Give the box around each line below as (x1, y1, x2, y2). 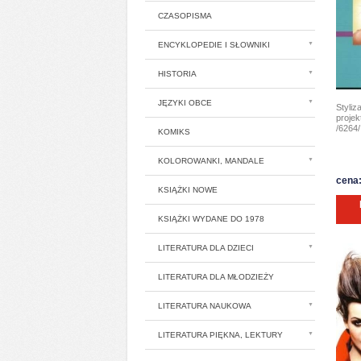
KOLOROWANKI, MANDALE (158, 156, 264, 165)
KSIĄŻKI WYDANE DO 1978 (158, 214, 264, 223)
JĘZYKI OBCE (158, 98, 212, 107)
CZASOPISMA (158, 11, 212, 20)
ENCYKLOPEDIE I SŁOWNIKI (158, 40, 270, 49)
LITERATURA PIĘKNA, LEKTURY (158, 330, 283, 339)
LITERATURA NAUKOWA (158, 301, 251, 310)
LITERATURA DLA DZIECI (158, 243, 254, 252)
